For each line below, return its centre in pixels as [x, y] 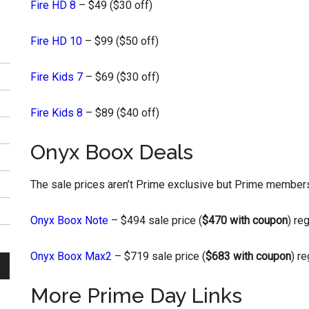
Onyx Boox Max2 [71, 256]
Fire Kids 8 [57, 113]
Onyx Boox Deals [112, 152]
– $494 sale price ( [155, 220]
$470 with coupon [245, 220]
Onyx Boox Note [69, 220]
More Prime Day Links [136, 296]
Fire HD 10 [56, 41]
